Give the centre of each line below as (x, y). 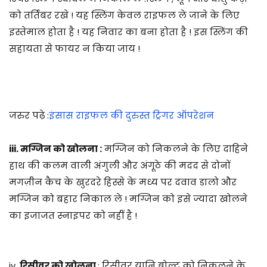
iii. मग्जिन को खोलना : (55, 148)
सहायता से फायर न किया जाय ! (74, 48)
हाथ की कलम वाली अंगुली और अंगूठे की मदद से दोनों (120, 165)
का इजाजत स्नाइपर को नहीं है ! (73, 215)
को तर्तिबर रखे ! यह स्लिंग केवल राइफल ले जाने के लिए (124, 15)
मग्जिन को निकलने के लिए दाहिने (175, 148)
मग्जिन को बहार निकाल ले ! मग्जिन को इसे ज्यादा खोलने (128, 198)
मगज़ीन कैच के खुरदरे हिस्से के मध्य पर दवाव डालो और (123, 182)
